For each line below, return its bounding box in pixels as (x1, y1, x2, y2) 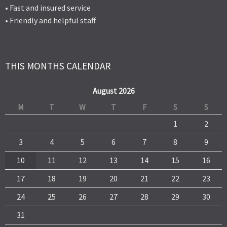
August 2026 (92, 85, 135, 96)
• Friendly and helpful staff (5, 15, 96, 26)
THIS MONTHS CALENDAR (5, 59, 110, 72)
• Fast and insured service (5, 3, 91, 13)
